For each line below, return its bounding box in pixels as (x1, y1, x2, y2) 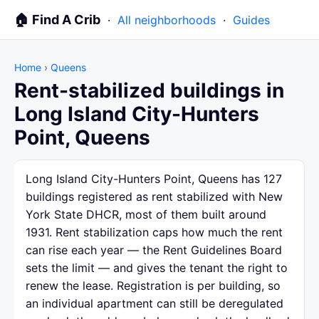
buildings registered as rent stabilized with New (26, 189, 283, 204)
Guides (233, 13, 270, 27)
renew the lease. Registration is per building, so (26, 278, 281, 293)
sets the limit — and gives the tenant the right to (26, 261, 288, 275)
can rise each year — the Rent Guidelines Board (26, 243, 282, 257)
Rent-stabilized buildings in (14, 78, 284, 103)
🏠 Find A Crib (14, 12, 100, 27)
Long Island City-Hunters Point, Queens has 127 (26, 172, 282, 186)
